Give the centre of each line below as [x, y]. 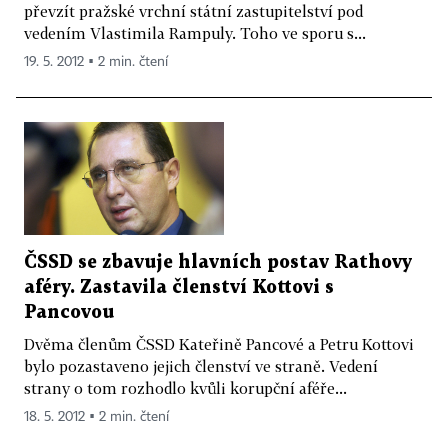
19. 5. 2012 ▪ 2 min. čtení [96, 62]
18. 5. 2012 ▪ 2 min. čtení [96, 416]
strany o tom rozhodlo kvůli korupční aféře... [185, 387]
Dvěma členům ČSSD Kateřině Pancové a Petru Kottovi [219, 343]
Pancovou [69, 312]
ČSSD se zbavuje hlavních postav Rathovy [218, 262]
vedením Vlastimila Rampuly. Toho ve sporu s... [195, 33]
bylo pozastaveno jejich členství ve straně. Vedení [201, 365]
